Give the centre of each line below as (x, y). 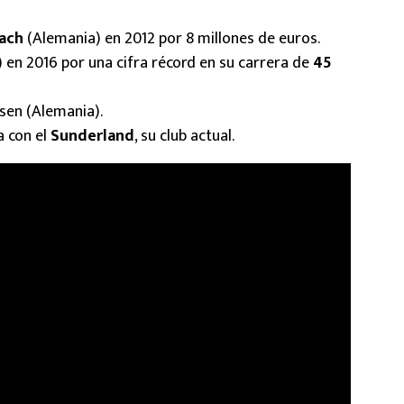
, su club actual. (184, 136)
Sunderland (92, 136)
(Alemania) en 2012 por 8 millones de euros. (172, 38)
